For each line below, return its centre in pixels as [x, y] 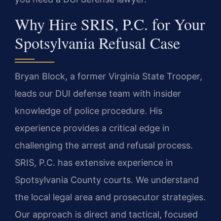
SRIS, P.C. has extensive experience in [94, 162]
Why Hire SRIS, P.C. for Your [110, 24]
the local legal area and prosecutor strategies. [110, 197]
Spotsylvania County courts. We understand [107, 180]
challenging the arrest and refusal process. [104, 145]
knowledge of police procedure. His [89, 110]
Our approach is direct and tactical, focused [106, 214]
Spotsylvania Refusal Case [97, 42]
